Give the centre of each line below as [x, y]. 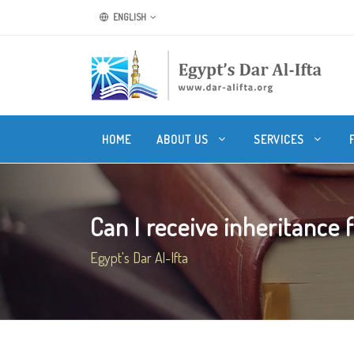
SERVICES [281, 139]
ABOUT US [184, 139]
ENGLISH [129, 17]
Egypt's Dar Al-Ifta [139, 258]
